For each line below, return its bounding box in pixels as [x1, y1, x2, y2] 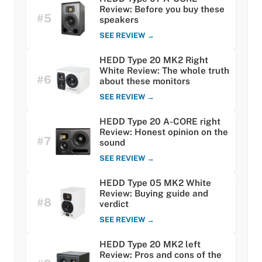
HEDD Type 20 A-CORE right [99, 116, 220, 127]
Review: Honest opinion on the [99, 127, 228, 137]
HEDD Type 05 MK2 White [99, 178, 211, 188]
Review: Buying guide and [99, 188, 208, 199]
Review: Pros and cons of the [99, 250, 222, 260]
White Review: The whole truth [99, 65, 229, 76]
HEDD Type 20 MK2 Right [99, 55, 208, 65]
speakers [99, 15, 139, 25]
